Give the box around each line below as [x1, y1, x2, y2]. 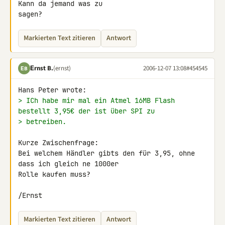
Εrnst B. [30, 63, 53, 73]
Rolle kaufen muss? [18, 170, 90, 179]
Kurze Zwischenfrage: [18, 138, 98, 147]
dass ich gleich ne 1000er [18, 159, 123, 168]
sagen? [18, 10, 42, 19]
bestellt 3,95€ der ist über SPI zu [18, 106, 155, 116]
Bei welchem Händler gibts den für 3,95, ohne [18, 149, 195, 158]
